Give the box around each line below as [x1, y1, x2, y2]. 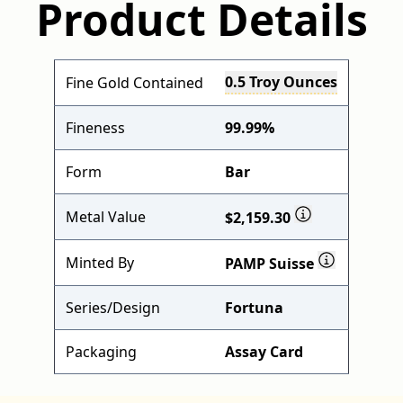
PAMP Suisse [225, 254, 318, 273]
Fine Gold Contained [66, 73, 203, 93]
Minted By [66, 253, 134, 273]
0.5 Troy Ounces [225, 72, 337, 92]
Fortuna [225, 298, 283, 318]
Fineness [66, 118, 125, 138]
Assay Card [225, 342, 303, 362]
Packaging [66, 342, 137, 362]
